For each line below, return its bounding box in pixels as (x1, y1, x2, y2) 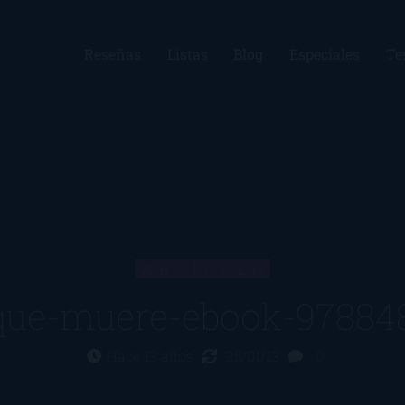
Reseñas (83, 44, 141, 63)
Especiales (289, 44, 361, 63)
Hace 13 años (107, 346, 197, 366)
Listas (166, 44, 208, 63)
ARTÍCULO (142, 259, 270, 279)
